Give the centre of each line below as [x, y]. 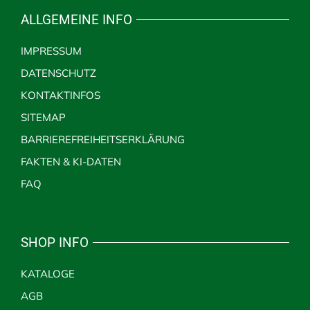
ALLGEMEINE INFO [76, 19]
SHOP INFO [54, 242]
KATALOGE [47, 273]
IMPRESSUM [51, 51]
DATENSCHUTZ [58, 73]
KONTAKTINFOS [60, 95]
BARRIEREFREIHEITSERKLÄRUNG [102, 139]
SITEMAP [43, 117]
